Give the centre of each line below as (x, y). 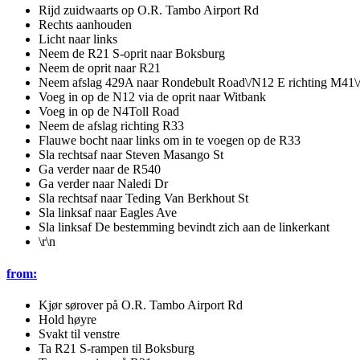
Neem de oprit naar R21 (100, 68)
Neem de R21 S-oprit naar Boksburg (132, 54)
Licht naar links (78, 39)
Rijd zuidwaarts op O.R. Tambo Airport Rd (149, 10)
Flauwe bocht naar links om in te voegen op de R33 (170, 141)
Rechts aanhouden (85, 25)
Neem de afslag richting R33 (111, 126)
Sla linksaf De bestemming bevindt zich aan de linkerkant (184, 227)
